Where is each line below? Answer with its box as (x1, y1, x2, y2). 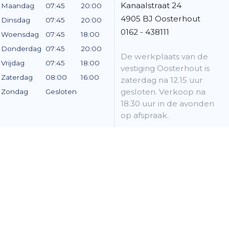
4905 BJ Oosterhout (121, 13, 200, 24)
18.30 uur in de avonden (121, 98, 214, 108)
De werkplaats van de (121, 51, 208, 61)
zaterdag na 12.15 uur (121, 75, 203, 85)
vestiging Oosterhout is (121, 63, 210, 73)
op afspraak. (121, 110, 169, 120)
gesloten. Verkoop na (121, 86, 205, 97)
